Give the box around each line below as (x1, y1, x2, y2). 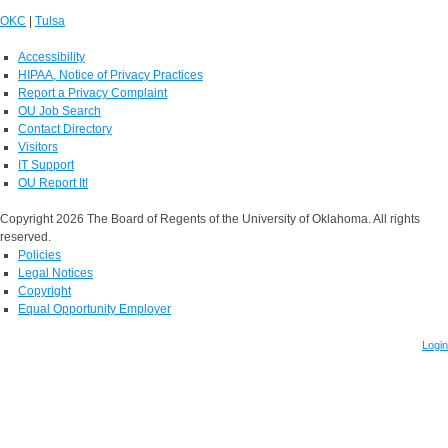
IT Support (18, 157, 74, 172)
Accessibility (18, 49, 85, 64)
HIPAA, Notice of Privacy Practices (18, 67, 203, 82)
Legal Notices (18, 265, 93, 280)
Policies (18, 247, 61, 262)
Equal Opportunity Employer (18, 301, 171, 316)
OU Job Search (18, 103, 101, 118)
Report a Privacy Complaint (18, 85, 167, 100)
